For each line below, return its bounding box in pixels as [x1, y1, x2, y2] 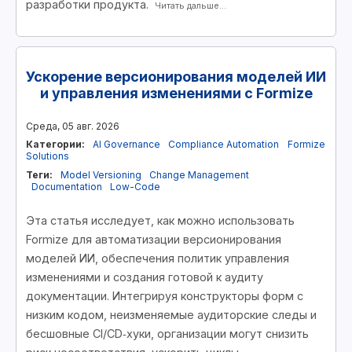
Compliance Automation [168, 138, 280, 151]
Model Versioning [60, 168, 142, 181]
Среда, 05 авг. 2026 [26, 120, 119, 133]
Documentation [31, 180, 103, 192]
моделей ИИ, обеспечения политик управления [26, 251, 289, 265]
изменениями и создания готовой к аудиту [26, 269, 263, 284]
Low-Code [110, 180, 161, 192]
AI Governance [93, 138, 161, 151]
